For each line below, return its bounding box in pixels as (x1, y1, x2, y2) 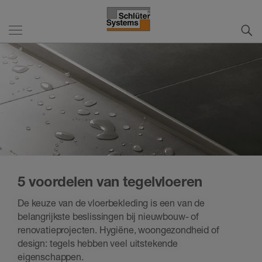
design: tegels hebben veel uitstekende (18, 237, 178, 250)
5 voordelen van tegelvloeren (18, 173, 202, 190)
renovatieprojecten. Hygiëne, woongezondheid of (18, 224, 219, 236)
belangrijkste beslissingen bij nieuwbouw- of (18, 211, 199, 223)
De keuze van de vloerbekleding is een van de (18, 197, 205, 209)
